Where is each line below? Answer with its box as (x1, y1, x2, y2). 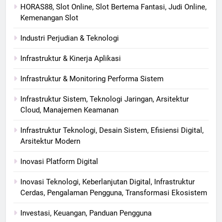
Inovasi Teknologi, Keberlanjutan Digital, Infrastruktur (20, 177, 195, 186)
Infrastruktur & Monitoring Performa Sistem (20, 74, 164, 83)
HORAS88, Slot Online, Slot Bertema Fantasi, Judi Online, (20, 2, 207, 11)
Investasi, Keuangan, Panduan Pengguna (20, 208, 152, 218)
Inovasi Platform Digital (20, 157, 98, 166)
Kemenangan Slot (20, 13, 78, 22)
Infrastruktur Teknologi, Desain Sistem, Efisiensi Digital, (20, 125, 204, 135)
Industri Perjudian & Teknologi (20, 33, 119, 43)
